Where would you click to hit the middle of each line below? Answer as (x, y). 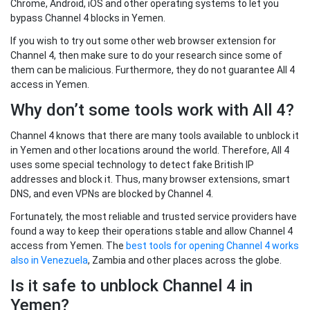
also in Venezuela (49, 261)
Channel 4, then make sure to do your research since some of (146, 56)
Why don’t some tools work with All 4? (152, 110)
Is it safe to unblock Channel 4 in (131, 286)
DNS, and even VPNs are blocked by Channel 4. (112, 194)
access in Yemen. (50, 85)
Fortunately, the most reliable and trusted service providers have (154, 217)
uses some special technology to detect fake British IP (132, 165)
